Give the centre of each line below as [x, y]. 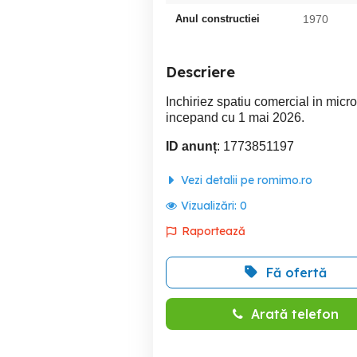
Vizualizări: [210, 205]
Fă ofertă [296, 272]
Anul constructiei [218, 18]
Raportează [214, 231]
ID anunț [191, 146]
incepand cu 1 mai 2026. [235, 117]
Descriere [200, 72]
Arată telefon [294, 314]
